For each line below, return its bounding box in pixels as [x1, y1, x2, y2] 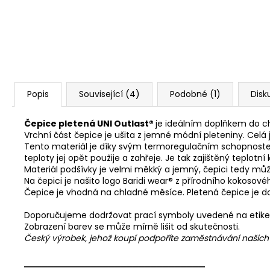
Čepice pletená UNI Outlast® [24, 118, 155, 130]
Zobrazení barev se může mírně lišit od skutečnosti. [24, 221, 240, 233]
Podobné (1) [170, 88, 221, 101]
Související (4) [79, 88, 140, 101]
